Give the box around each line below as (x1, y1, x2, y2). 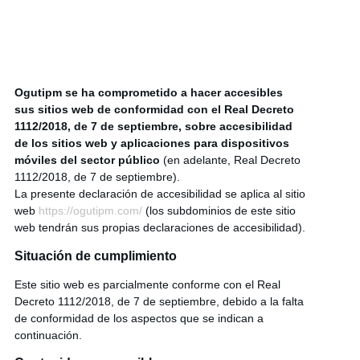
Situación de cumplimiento (14, 248, 177, 263)
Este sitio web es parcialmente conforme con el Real (14, 277, 280, 291)
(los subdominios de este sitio (141, 204, 296, 218)
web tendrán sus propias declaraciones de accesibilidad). (14, 221, 305, 235)
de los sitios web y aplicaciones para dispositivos (14, 137, 289, 150)
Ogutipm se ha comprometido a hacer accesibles (14, 86, 283, 100)
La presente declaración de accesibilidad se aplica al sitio (14, 187, 305, 201)
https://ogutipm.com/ (38, 204, 142, 218)
